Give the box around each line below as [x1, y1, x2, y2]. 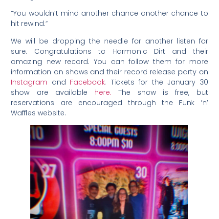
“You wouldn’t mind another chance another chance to [11, 8, 208, 19]
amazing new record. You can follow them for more [11, 56, 208, 66]
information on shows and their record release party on [11, 66, 208, 77]
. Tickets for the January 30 [105, 77, 208, 87]
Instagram [11, 77, 48, 87]
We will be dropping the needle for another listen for [11, 36, 208, 46]
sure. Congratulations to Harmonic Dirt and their [11, 46, 208, 56]
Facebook [70, 77, 106, 87]
